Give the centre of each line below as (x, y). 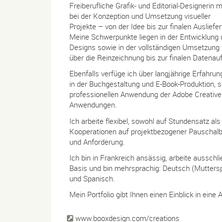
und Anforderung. (97, 141)
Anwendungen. (93, 105)
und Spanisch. (92, 178)
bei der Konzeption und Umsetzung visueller (140, 16)
